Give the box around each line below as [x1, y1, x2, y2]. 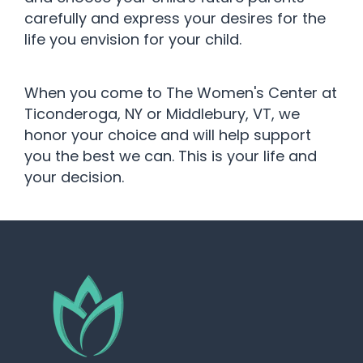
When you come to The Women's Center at [24, 83, 337, 104]
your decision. [24, 167, 124, 188]
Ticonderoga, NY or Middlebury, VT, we [24, 104, 300, 125]
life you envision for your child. [24, 29, 246, 50]
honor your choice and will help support [24, 125, 311, 146]
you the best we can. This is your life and [24, 146, 317, 167]
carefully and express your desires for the [24, 8, 326, 29]
